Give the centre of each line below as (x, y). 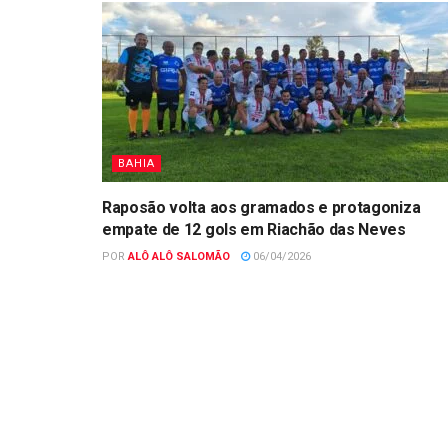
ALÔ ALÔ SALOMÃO (179, 257)
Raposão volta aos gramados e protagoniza (261, 208)
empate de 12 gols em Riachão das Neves (254, 230)
